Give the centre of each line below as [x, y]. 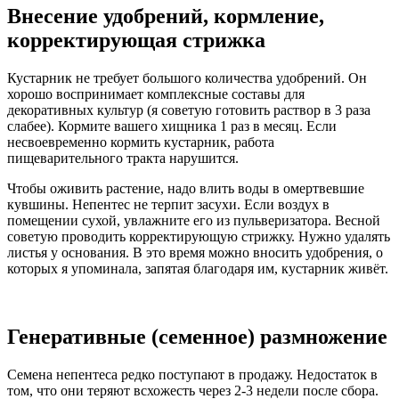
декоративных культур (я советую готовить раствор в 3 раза [189, 110]
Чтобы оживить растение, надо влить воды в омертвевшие [186, 189]
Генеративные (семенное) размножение [197, 336]
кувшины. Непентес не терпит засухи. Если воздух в [168, 205]
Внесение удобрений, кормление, [166, 16]
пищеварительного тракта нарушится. [123, 159]
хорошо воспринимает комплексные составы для [156, 94]
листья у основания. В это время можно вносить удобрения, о [195, 253]
